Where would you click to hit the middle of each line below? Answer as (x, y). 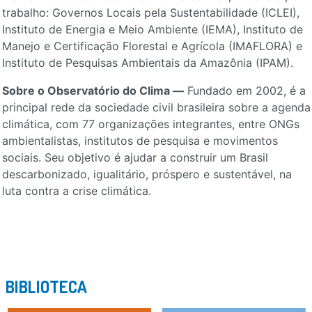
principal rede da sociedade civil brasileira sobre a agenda (156, 107)
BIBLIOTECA (46, 287)
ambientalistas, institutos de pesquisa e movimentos (140, 141)
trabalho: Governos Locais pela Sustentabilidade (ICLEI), (150, 13)
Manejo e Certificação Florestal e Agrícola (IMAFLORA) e (152, 46)
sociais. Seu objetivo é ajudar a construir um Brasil (135, 157)
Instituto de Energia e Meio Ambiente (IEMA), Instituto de (152, 29)
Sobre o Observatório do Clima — (93, 91)
